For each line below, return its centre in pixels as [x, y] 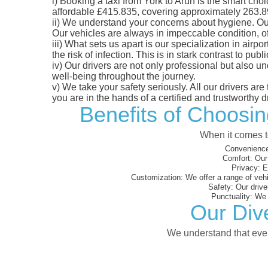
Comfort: [237, 158]
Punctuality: [232, 196]
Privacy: [246, 167]
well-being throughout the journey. [124, 76]
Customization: [157, 177]
